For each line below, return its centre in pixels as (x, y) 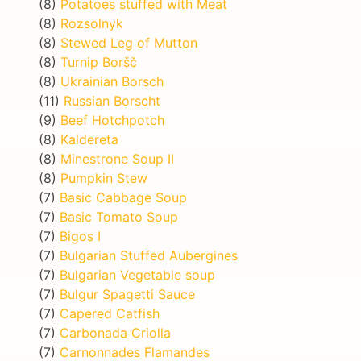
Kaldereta (89, 139)
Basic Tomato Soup (119, 216)
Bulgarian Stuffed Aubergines (149, 255)
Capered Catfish (110, 313)
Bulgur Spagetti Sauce (127, 294)
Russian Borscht (112, 100)
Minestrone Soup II (117, 158)
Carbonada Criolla (115, 332)
